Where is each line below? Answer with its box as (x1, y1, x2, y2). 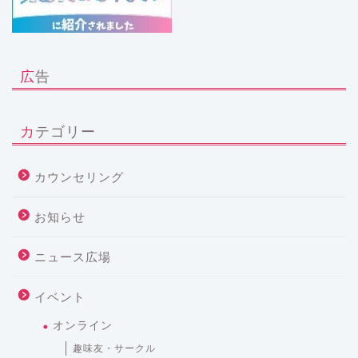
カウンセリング (34, 170, 124, 185)
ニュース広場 (34, 250, 111, 265)
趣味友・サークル (73, 343, 156, 355)
